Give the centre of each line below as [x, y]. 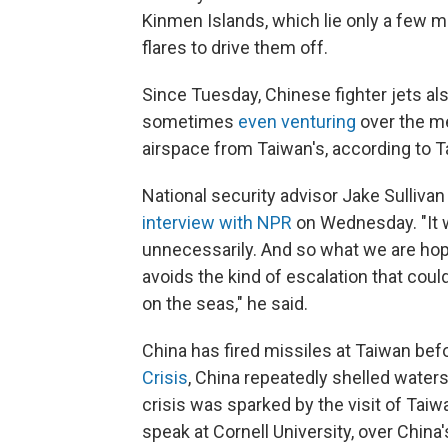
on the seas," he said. [225, 304]
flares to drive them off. [235, 48]
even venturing [297, 122]
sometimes [190, 122]
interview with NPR [217, 223]
